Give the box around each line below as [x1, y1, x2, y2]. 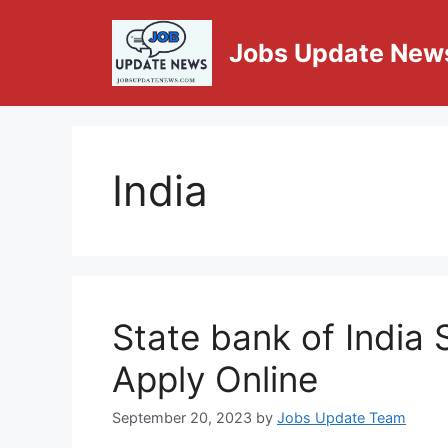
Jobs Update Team [277, 409, 406, 427]
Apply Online [112, 358, 318, 401]
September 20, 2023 [112, 409, 252, 427]
